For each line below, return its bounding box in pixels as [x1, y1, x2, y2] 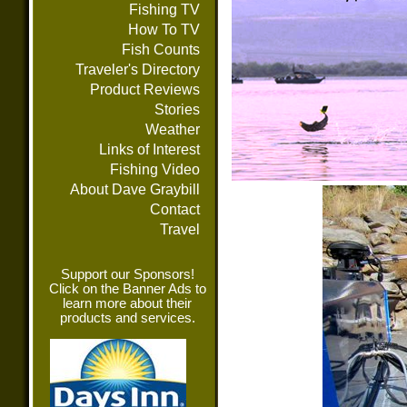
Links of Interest [99, 142, 200, 157]
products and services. [59, 311, 195, 325]
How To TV [128, 22, 200, 37]
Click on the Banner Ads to [48, 282, 206, 296]
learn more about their [63, 296, 192, 311]
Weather [145, 122, 200, 137]
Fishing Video [110, 162, 200, 177]
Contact [150, 202, 200, 217]
